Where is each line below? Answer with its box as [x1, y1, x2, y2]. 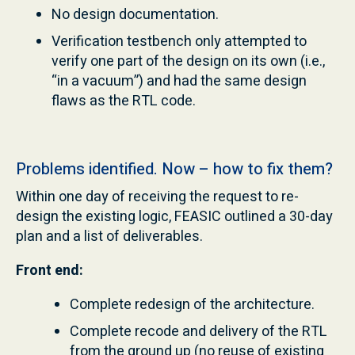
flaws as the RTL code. [52, 90, 196, 112]
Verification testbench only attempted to [52, 30, 307, 52]
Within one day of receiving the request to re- [16, 185, 299, 208]
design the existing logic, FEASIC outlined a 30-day [16, 205, 333, 227]
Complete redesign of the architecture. [69, 293, 315, 315]
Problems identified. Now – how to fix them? [16, 157, 333, 181]
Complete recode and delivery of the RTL [69, 320, 327, 342]
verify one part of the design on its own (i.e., [52, 50, 325, 72]
